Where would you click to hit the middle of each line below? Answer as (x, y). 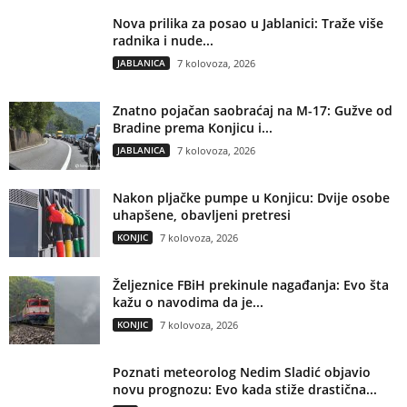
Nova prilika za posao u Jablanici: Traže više (248, 23)
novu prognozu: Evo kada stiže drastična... (245, 389)
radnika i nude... (163, 40)
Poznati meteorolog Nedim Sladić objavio (242, 372)
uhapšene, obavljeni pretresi (202, 214)
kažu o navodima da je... (188, 302)
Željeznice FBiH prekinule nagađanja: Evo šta (251, 284)
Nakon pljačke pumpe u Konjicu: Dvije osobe (251, 197)
